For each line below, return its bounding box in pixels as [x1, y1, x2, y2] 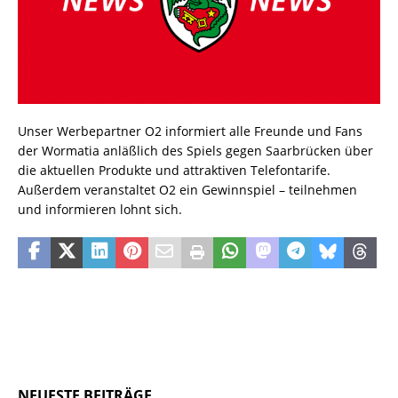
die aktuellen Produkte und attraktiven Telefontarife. [18, 161, 330, 179]
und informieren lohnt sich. [18, 200, 182, 218]
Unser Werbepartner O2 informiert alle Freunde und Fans [18, 122, 362, 139]
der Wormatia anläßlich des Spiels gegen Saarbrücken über [18, 141, 373, 159]
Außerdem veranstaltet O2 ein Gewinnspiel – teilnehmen [18, 180, 357, 198]
